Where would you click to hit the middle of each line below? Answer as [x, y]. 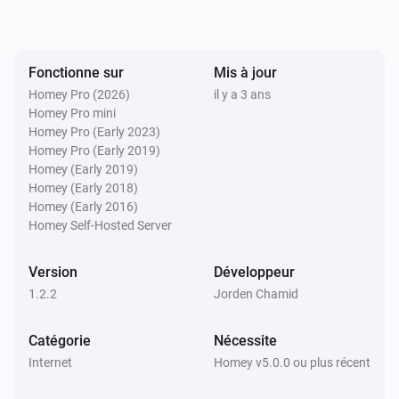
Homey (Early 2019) [83, 169]
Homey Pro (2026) [79, 94]
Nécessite [245, 340]
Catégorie [60, 340]
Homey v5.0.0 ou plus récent [292, 362]
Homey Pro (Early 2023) [94, 131]
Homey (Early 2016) [83, 206]
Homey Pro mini [72, 113]
